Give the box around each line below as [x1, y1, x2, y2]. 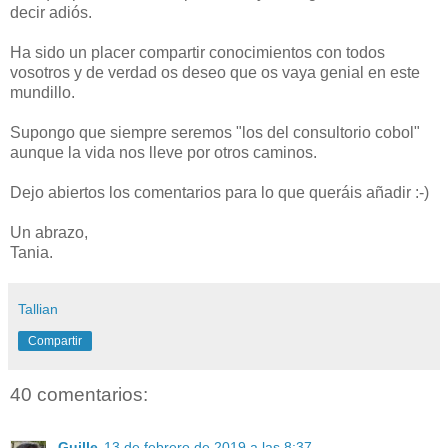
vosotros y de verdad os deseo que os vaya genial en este [10, 64, 420, 82]
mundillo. [10, 84, 75, 102]
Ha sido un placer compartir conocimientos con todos [10, 44, 385, 62]
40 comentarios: [10, 384, 148, 406]
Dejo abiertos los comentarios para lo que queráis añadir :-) [10, 184, 429, 202]
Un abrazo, [10, 224, 88, 242]
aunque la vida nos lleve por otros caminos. [10, 144, 317, 162]
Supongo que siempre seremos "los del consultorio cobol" [10, 124, 420, 142]
